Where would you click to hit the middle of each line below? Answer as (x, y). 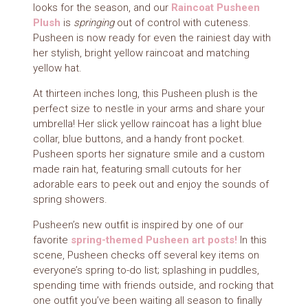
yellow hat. (57, 68)
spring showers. (70, 200)
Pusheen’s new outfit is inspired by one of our (138, 225)
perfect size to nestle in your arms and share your (148, 109)
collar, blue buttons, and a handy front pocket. (139, 139)
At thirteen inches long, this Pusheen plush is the (145, 94)
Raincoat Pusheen (215, 8)
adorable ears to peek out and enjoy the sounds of (151, 185)
